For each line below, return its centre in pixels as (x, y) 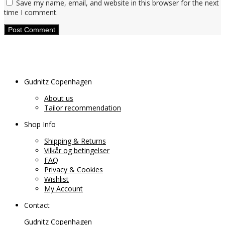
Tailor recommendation (83, 108)
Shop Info (40, 125)
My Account (64, 189)
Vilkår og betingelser (77, 151)
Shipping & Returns (75, 141)
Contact (37, 205)
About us (59, 98)
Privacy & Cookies (74, 170)
